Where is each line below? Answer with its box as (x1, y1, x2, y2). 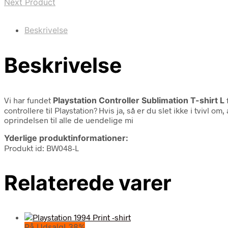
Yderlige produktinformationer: (4, 132, 128, 143)
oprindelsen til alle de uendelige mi (4, 115, 133, 125)
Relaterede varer (4, 169, 172, 195)
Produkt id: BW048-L (4, 142, 79, 153)
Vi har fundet (4, 95, 53, 105)
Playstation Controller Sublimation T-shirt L (53, 95, 226, 105)
